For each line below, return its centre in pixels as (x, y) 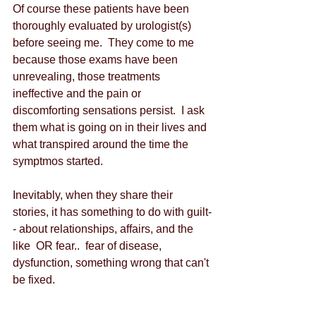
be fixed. (35, 280)
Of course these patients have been (102, 9)
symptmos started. (59, 161)
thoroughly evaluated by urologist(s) (103, 26)
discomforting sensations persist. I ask (110, 110)
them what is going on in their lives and (111, 127)
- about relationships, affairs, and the (104, 229)
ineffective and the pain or (78, 93)
